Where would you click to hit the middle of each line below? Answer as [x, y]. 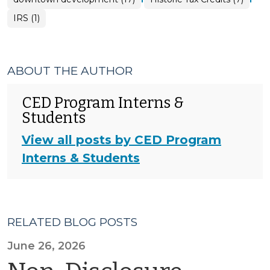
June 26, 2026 [46, 246]
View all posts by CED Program [121, 140]
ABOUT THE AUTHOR [70, 71]
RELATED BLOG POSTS [72, 222]
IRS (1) [27, 18]
